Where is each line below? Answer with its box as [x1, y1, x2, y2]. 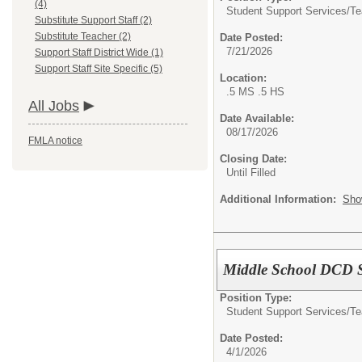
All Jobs [28, 98, 79, 114]
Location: [220, 72, 267, 84]
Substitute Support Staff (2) [35, 15, 152, 26]
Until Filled [226, 166, 276, 179]
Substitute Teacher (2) [35, 31, 131, 42]
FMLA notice [28, 135, 82, 146]
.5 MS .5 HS [226, 86, 284, 98]
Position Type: [220, 291, 292, 304]
